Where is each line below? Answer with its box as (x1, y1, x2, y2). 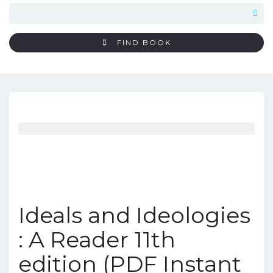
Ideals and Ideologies (18, 202, 250, 229)
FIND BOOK (116, 38, 171, 47)
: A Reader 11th (18, 226, 175, 253)
